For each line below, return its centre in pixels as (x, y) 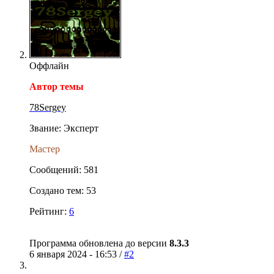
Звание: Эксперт (64, 128)
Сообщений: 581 (64, 170)
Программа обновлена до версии (99, 243)
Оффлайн (49, 66)
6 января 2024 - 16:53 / (77, 254)
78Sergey (48, 108)
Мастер (45, 149)
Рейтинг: (49, 212)
